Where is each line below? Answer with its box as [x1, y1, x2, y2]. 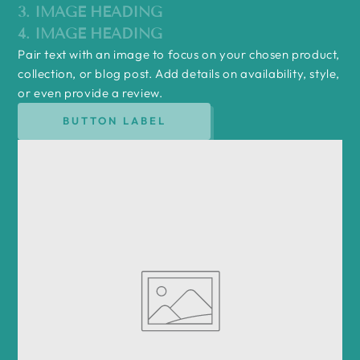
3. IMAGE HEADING [18, 2, 162, 21]
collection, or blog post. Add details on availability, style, [18, 65, 340, 81]
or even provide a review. [18, 84, 163, 100]
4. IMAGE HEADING [18, 24, 162, 43]
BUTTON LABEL [62, 114, 166, 127]
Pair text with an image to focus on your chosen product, [18, 46, 340, 62]
